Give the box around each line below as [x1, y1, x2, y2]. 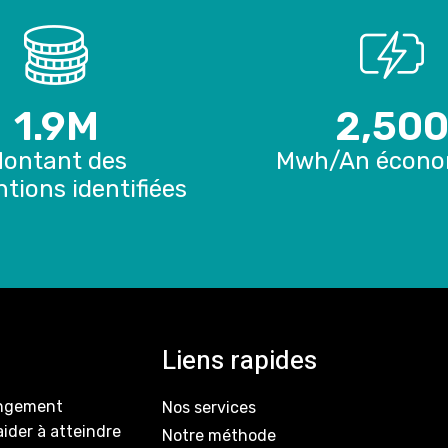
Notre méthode [162, 426, 277, 446]
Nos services [162, 398, 257, 418]
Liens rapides [162, 342, 318, 381]
